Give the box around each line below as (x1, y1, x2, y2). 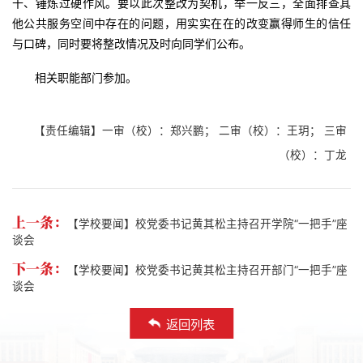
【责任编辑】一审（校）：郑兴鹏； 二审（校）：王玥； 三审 (34, 124, 347, 137)
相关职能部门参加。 (35, 70, 137, 84)
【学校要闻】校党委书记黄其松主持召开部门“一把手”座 (67, 263, 348, 277)
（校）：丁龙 (279, 148, 347, 161)
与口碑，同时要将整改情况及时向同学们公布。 (12, 36, 250, 50)
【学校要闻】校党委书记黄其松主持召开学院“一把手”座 (67, 217, 348, 231)
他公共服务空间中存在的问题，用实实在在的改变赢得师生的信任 (12, 15, 351, 30)
